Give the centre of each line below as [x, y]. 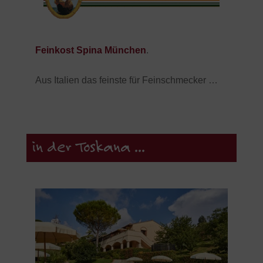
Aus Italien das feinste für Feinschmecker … [126, 80]
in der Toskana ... [88, 148]
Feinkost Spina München [90, 50]
